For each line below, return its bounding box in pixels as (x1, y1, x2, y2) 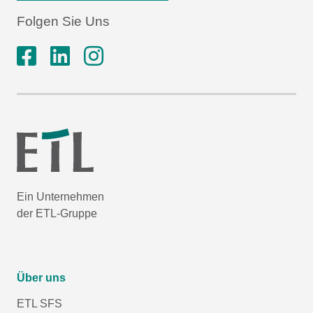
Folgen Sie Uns (17, 13, 110, 29)
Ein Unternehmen (17, 190, 104, 203)
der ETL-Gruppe (17, 207, 97, 219)
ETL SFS (17, 297, 62, 310)
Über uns (17, 271, 66, 284)
